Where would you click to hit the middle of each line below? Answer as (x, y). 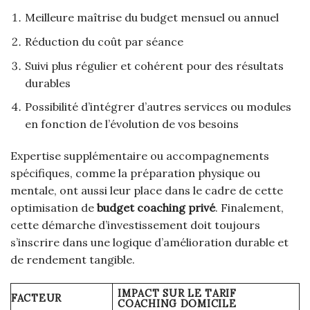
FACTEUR (37, 298)
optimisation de (54, 207)
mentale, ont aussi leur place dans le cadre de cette (147, 190)
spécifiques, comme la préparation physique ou (135, 173)
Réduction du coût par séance (104, 41)
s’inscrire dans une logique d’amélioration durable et (149, 242)
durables (47, 83)
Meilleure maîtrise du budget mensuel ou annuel (152, 18)
